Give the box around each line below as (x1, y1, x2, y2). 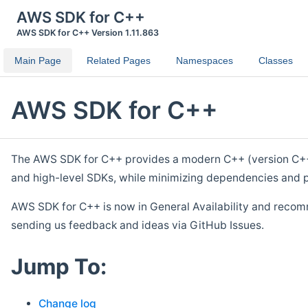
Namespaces (176, 55, 233, 66)
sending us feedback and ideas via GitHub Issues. (11, 219, 264, 232)
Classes (258, 55, 293, 66)
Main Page (14, 55, 61, 66)
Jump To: (11, 254, 107, 280)
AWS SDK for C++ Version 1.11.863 (16, 27, 159, 38)
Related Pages (87, 55, 151, 66)
